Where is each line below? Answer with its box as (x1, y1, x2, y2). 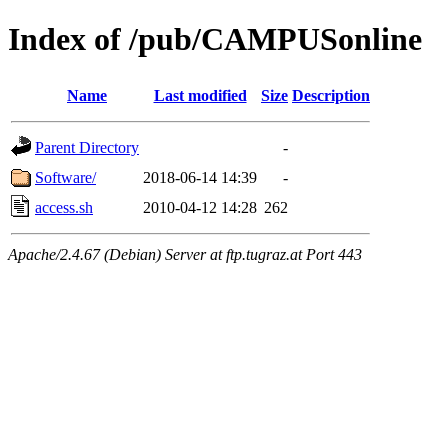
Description (292, 86, 370, 104)
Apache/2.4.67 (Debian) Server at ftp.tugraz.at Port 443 (8, 245, 362, 263)
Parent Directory (35, 138, 139, 156)
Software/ (35, 168, 96, 186)
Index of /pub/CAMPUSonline (8, 21, 422, 58)
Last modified (153, 86, 247, 104)
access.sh (35, 198, 93, 216)
